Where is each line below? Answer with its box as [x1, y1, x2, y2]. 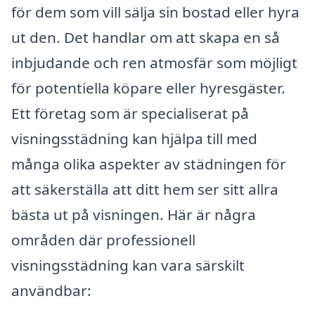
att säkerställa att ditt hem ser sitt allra [11, 179, 278, 199]
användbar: [11, 280, 91, 300]
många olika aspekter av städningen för [11, 153, 286, 174]
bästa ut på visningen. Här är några [11, 204, 256, 224]
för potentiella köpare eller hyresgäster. [11, 77, 285, 98]
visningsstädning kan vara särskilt [11, 255, 245, 275]
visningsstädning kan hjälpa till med [11, 128, 257, 148]
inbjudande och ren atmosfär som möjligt [11, 52, 297, 72]
